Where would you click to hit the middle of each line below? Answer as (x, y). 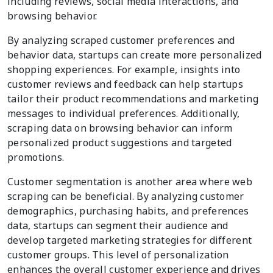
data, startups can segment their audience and (118, 226)
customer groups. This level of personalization (118, 255)
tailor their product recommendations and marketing (133, 99)
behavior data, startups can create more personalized (135, 55)
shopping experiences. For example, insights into (124, 70)
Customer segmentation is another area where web (130, 182)
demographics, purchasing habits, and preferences (128, 211)
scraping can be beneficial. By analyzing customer (126, 197)
